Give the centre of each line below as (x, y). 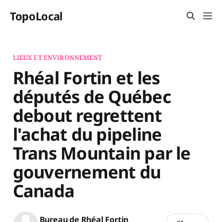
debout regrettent (87, 115)
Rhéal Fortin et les (86, 77)
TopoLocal (37, 16)
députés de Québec (92, 96)
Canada (44, 190)
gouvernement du (87, 171)
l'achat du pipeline (87, 134)
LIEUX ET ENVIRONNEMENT (57, 57)
